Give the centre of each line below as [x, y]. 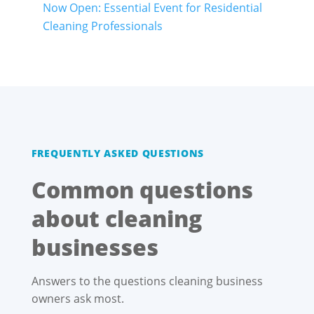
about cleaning [116, 218]
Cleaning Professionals [102, 26]
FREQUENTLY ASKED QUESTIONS [117, 153]
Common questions [142, 190]
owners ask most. [77, 299]
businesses [95, 247]
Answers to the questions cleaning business [147, 281]
